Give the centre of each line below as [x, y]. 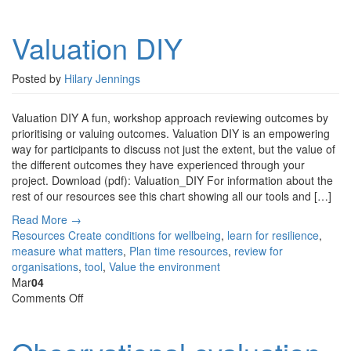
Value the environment [165, 267]
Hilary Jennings [102, 79]
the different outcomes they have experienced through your [158, 165]
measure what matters [67, 251]
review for [259, 251]
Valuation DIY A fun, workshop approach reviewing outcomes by [170, 118]
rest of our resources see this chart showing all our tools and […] [172, 196]
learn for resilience [273, 235]
